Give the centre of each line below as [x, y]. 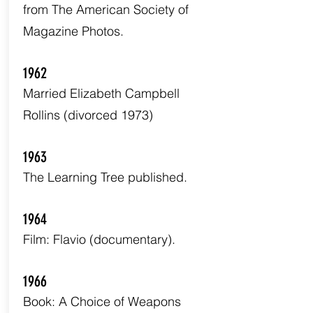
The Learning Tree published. [105, 177]
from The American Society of [105, 9]
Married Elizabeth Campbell [101, 93]
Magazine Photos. [73, 31]
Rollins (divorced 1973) [88, 115]
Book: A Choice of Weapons [102, 301]
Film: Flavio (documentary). [99, 239]
